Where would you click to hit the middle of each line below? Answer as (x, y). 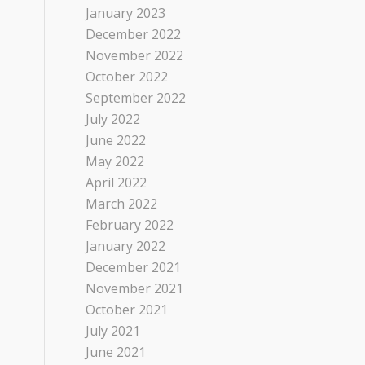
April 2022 (117, 182)
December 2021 (134, 267)
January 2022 (126, 246)
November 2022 (135, 55)
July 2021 (113, 331)
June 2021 (116, 352)
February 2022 (130, 225)
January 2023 (126, 13)
